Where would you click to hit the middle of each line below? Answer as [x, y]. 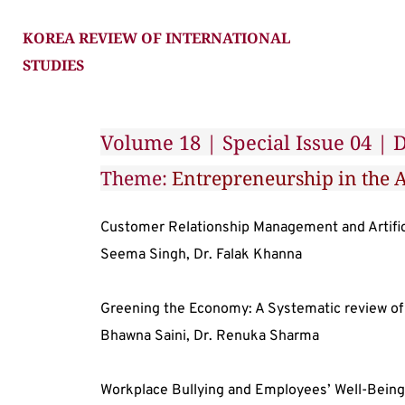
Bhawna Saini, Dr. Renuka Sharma [209, 336]
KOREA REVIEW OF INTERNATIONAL [156, 38]
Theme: [136, 178]
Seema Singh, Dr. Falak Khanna [201, 255]
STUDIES [53, 65]
